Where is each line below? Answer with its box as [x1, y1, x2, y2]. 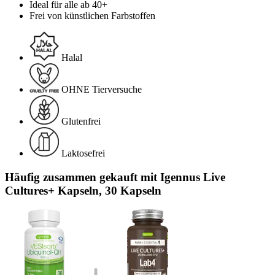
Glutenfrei [61, 116, 101, 127]
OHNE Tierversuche [61, 84, 142, 95]
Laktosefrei [61, 148, 105, 159]
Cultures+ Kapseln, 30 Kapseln [5, 184, 161, 197]
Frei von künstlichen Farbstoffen [29, 10, 155, 21]
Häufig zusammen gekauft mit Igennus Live [5, 170, 225, 184]
